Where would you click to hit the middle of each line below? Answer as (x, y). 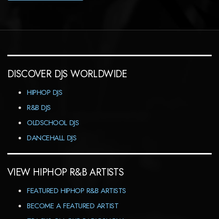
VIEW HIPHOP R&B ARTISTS (66, 172)
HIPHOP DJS (45, 92)
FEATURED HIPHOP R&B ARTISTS (77, 191)
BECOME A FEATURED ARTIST (73, 206)
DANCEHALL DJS (52, 138)
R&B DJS (39, 108)
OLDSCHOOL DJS (53, 123)
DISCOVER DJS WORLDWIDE (67, 74)
